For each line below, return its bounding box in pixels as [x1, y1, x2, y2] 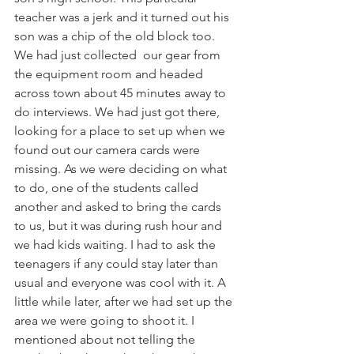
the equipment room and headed [14, 66, 206, 81]
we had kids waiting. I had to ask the [14, 237, 219, 252]
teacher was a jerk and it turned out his [14, 9, 232, 24]
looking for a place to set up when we [14, 123, 228, 138]
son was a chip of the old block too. [14, 28, 218, 43]
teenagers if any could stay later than [14, 256, 221, 271]
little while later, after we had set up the [14, 294, 235, 309]
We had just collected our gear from [14, 47, 224, 62]
